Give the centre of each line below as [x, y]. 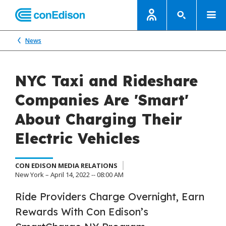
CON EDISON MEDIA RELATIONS [66, 165]
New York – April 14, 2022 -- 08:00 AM [69, 175]
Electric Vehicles [77, 138]
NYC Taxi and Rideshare [106, 81]
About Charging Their [99, 119]
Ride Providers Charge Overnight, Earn [110, 196]
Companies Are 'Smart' [102, 100]
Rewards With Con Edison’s [82, 212]
